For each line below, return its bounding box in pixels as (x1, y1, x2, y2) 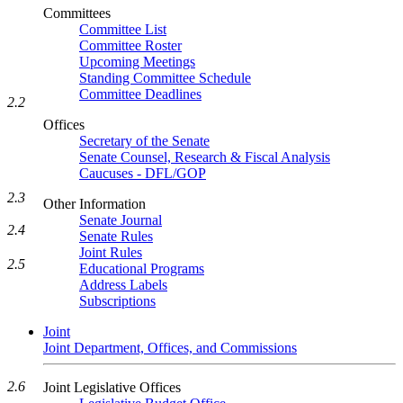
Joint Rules (79, 245, 142, 260)
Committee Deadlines (79, 86, 201, 102)
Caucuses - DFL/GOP (79, 166, 206, 181)
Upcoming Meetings (79, 54, 195, 69)
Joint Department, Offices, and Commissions (43, 340, 297, 355)
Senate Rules (79, 228, 153, 244)
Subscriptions (79, 293, 156, 309)
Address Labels (79, 277, 167, 292)
